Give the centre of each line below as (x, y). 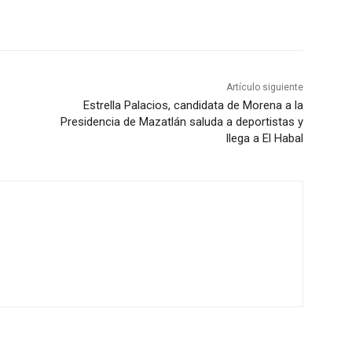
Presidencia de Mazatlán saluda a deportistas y (181, 122)
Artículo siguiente (264, 88)
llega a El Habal (264, 139)
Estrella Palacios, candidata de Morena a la (193, 106)
